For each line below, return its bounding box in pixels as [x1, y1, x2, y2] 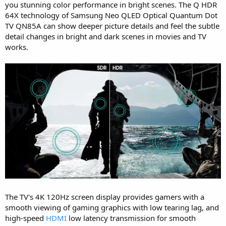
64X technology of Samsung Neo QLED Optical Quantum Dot [5, 10, 217, 20]
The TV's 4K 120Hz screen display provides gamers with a [5, 192, 204, 202]
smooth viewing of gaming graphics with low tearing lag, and [5, 202, 219, 213]
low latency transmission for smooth [67, 213, 196, 223]
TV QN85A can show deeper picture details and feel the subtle [5, 20, 219, 31]
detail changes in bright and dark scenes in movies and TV [5, 31, 206, 41]
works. [5, 41, 28, 52]
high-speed [5, 213, 46, 223]
